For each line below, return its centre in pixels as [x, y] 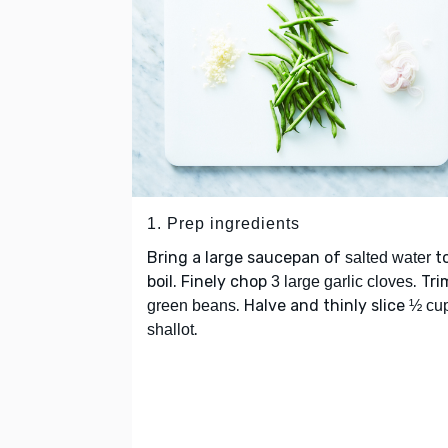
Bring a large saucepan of [246, 258]
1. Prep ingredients [223, 224]
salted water [388, 258]
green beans [191, 306]
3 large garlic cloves [342, 282]
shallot [170, 330]
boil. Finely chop [209, 282]
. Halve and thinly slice [322, 306]
